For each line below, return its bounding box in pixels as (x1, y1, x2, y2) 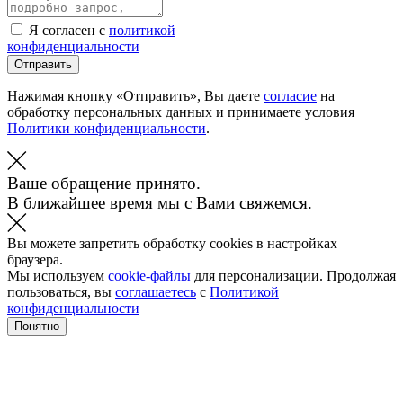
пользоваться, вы (7, 283, 115, 300)
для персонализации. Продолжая (191, 267, 396, 283)
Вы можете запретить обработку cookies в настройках (7, 235, 337, 251)
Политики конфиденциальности (7, 120, 206, 136)
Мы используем (7, 267, 108, 283)
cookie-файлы (108, 267, 191, 283)
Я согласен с (29, 22, 109, 38)
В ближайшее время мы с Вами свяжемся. (7, 193, 312, 212)
